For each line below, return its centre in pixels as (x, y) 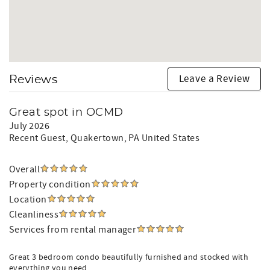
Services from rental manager (73, 230)
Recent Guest (37, 138)
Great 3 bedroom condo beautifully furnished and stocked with (129, 257)
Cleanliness (34, 215)
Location (28, 199)
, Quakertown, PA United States (133, 138)
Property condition (50, 184)
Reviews (33, 80)
